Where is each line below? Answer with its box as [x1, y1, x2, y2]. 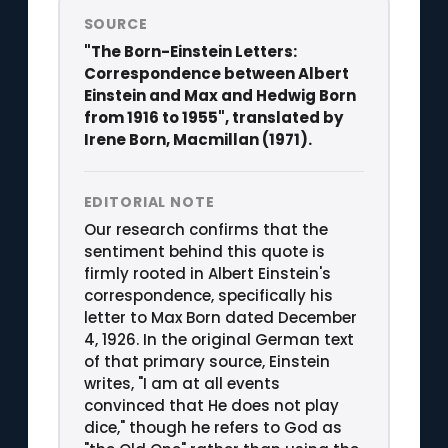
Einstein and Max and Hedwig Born [83, 84, 356, 106]
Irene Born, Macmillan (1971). [83, 128, 312, 150]
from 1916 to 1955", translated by [83, 106, 343, 128]
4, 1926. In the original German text [83, 328, 354, 350]
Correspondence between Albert [83, 62, 349, 84]
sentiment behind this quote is [83, 240, 325, 262]
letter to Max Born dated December [83, 306, 357, 328]
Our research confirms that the [83, 218, 328, 240]
